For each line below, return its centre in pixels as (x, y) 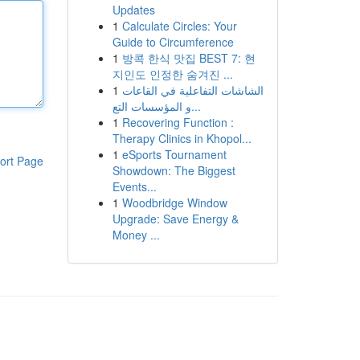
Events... (134, 186)
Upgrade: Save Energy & (175, 219)
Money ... (136, 235)
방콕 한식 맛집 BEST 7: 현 (188, 58)
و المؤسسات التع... (196, 106)
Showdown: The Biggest (174, 170)
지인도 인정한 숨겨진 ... (172, 74)
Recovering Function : (178, 122)
